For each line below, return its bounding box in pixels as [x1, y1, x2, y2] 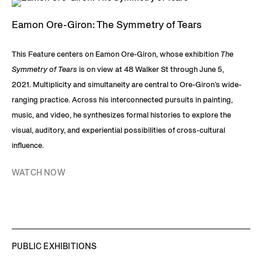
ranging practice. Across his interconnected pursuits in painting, [12, 95, 233, 105]
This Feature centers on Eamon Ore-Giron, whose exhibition [12, 49, 219, 59]
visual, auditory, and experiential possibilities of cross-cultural [12, 125, 225, 135]
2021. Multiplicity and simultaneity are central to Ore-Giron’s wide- [12, 80, 242, 89]
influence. [12, 140, 44, 150]
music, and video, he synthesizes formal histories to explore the [12, 110, 231, 120]
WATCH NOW [12, 167, 65, 178]
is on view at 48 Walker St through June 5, [79, 64, 224, 74]
